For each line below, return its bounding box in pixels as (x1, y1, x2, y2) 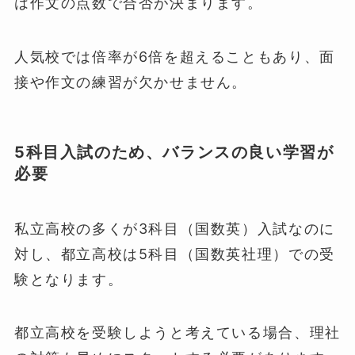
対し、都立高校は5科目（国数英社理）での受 (13, 245, 335, 262)
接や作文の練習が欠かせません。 (13, 74, 248, 91)
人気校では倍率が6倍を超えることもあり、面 (13, 48, 335, 66)
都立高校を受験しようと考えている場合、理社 (13, 324, 341, 342)
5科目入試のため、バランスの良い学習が (13, 143, 334, 162)
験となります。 (13, 270, 124, 288)
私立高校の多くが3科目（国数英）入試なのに (13, 219, 335, 237)
